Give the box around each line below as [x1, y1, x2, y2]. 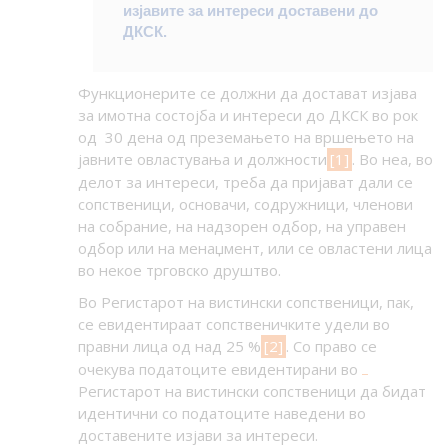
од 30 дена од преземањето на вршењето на [77, 127, 414, 148]
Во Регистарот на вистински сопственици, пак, [77, 292, 414, 313]
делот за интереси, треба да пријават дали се [77, 172, 413, 193]
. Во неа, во [351, 149, 433, 170]
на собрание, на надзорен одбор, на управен [77, 216, 406, 237]
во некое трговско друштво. [77, 260, 281, 281]
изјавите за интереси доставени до [122, 2, 378, 20]
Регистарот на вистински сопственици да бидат [77, 381, 426, 402]
